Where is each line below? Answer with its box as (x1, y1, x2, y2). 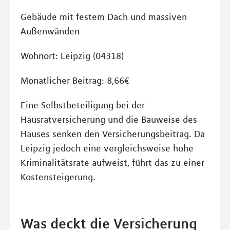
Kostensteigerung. (21, 171, 95, 183)
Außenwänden (21, 26, 80, 37)
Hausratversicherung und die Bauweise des (21, 114, 197, 125)
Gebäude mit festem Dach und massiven (21, 11, 187, 23)
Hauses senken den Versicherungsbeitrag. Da (21, 128, 205, 140)
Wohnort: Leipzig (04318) (21, 50, 124, 62)
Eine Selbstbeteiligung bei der (21, 100, 145, 111)
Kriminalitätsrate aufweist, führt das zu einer (21, 157, 204, 168)
